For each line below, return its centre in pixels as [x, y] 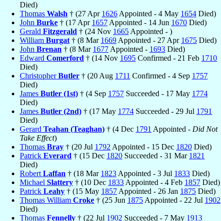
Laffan [54, 173]
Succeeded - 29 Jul [165, 111]
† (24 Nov [95, 31]
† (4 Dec [120, 129]
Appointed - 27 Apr [149, 40]
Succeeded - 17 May [158, 93]
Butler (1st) [59, 93]
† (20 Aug [97, 75]
